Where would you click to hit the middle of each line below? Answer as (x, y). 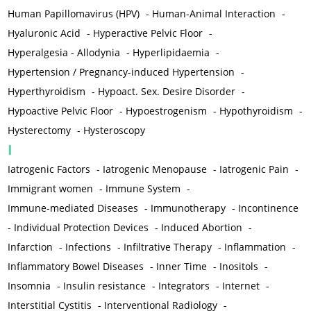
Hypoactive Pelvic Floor (61, 111)
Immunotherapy (188, 208)
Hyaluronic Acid (44, 33)
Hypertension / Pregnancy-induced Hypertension (121, 72)
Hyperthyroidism (47, 92)
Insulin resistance (105, 286)
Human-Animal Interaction (214, 14)
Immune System (143, 189)
